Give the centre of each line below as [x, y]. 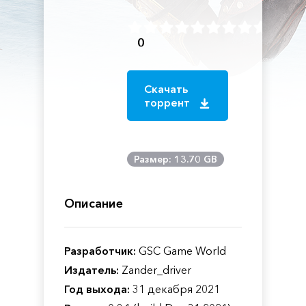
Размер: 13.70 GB [176, 159]
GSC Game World [181, 251]
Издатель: [92, 270]
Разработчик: [100, 251]
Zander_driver [155, 270]
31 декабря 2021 [175, 289]
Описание [94, 204]
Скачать [166, 89]
